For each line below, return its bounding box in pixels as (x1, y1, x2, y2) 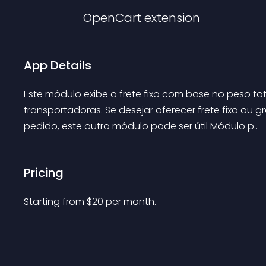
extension (144, 9, 200, 26)
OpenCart (83, 9, 141, 26)
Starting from (24, 195, 87, 208)
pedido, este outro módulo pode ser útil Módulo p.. (24, 119, 258, 133)
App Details (24, 57, 91, 74)
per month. (106, 195, 156, 208)
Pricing (24, 164, 64, 181)
